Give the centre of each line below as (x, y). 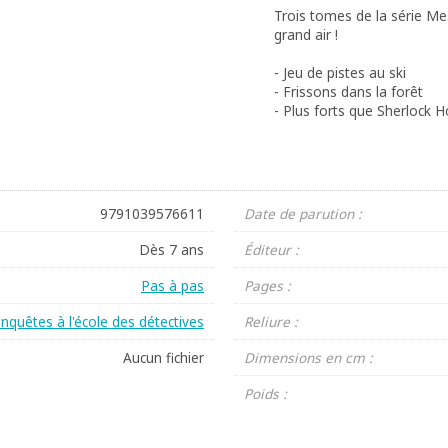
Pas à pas (172, 285)
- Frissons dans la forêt (348, 91)
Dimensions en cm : (308, 357)
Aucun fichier (163, 357)
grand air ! (306, 34)
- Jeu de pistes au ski (340, 72)
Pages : (267, 285)
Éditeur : (271, 249)
